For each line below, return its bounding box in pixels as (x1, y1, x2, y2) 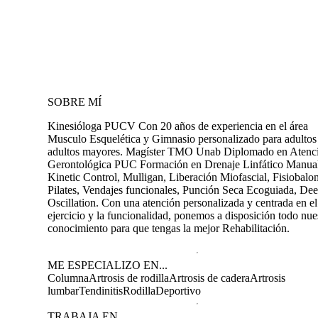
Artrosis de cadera (169, 271, 250, 284)
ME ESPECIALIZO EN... (48, 258, 168, 271)
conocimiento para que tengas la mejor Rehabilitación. (48, 221, 290, 234)
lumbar (48, 284, 79, 297)
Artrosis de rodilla (89, 271, 169, 284)
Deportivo (155, 284, 201, 297)
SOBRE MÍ (48, 95, 102, 108)
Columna (48, 271, 89, 284)
